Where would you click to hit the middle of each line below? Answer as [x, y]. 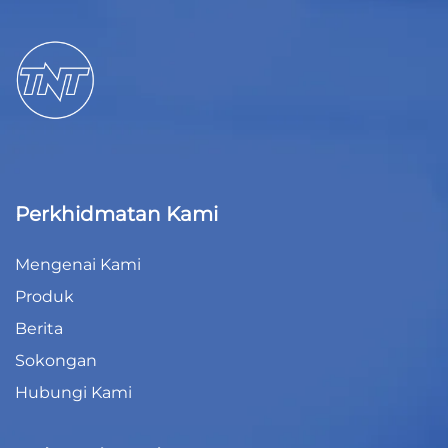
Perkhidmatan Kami [116, 213]
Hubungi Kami [73, 392]
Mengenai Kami [78, 264]
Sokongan [56, 360]
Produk [44, 296]
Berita [39, 328]
